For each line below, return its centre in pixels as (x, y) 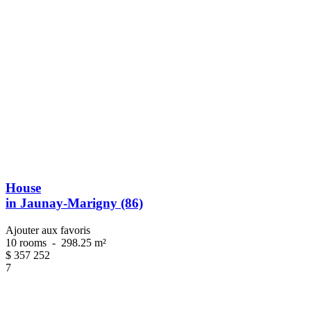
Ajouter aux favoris (48, 230)
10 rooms (27, 243)
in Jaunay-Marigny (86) (74, 203)
